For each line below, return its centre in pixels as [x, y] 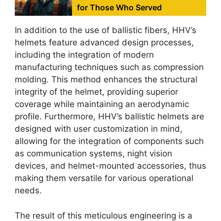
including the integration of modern [84, 55]
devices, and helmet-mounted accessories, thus [110, 166]
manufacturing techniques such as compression [109, 67]
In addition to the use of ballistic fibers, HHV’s [106, 30]
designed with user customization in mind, [99, 129]
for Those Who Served [120, 8]
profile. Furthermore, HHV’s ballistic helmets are [110, 117]
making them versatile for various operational [104, 178]
